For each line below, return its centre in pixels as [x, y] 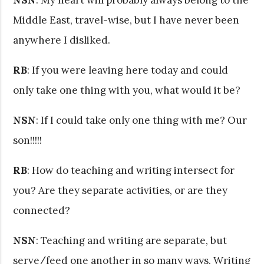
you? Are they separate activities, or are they [121, 190]
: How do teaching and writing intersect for [131, 170]
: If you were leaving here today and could [128, 70]
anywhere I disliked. [62, 40]
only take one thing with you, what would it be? [127, 90]
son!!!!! [28, 140]
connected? [42, 210]
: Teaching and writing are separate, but [132, 240]
